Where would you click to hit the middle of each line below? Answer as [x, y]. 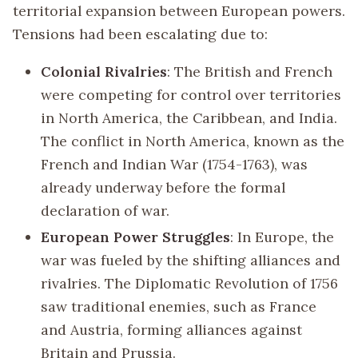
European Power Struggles [136, 237]
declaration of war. [105, 210]
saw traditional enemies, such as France [179, 306]
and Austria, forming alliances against [172, 329]
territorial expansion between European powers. [179, 11]
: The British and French [250, 71]
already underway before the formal [163, 187]
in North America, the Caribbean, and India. [189, 117]
